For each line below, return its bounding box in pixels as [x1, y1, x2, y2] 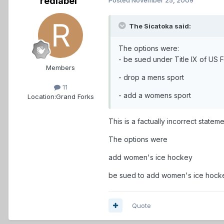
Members [46, 63, 75, 71]
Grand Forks [55, 92, 94, 100]
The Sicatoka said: [127, 21, 191, 30]
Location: [27, 92, 56, 100]
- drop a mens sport [118, 72, 184, 81]
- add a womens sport [118, 90, 191, 99]
